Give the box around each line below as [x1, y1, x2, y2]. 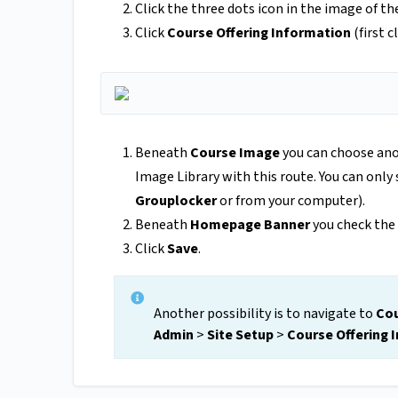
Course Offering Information [167, 23, 351, 44]
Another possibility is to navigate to [154, 304, 376, 324]
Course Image [190, 143, 280, 163]
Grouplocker [135, 191, 217, 211]
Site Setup [207, 325, 274, 346]
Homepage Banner [190, 215, 310, 235]
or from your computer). [217, 191, 365, 211]
